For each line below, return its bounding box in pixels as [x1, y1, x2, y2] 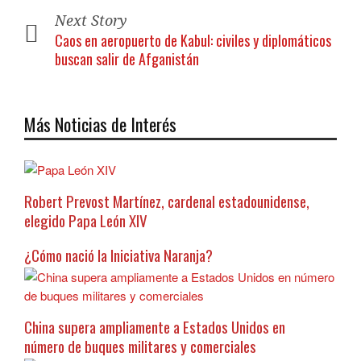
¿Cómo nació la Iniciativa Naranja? [24, 243, 213, 267]
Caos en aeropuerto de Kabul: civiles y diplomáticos [55, 30, 331, 52]
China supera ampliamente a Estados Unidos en [24, 315, 285, 338]
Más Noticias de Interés [24, 111, 176, 138]
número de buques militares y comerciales [24, 334, 256, 358]
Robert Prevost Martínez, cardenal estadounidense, [24, 189, 309, 213]
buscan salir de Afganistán [55, 48, 199, 70]
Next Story [55, 12, 127, 30]
